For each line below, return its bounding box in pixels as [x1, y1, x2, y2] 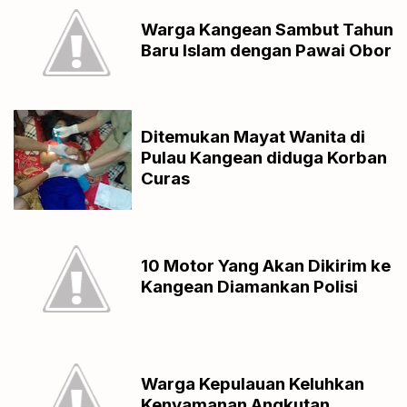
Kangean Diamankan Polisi [141, 275, 358, 297]
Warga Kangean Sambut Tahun [141, 18, 393, 40]
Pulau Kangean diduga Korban [141, 147, 387, 168]
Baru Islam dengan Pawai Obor [141, 39, 392, 61]
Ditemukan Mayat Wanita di [141, 126, 365, 147]
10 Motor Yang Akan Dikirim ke [141, 254, 391, 276]
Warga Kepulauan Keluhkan [141, 372, 364, 394]
